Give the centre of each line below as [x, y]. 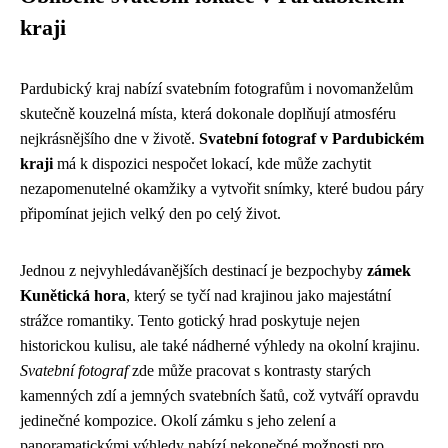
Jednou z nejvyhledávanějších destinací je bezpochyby [193, 270]
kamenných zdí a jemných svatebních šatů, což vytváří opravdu [219, 395]
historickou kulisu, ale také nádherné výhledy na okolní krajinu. [220, 345]
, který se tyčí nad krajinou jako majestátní [258, 295]
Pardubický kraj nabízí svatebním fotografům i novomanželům [216, 88]
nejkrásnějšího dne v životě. [109, 138]
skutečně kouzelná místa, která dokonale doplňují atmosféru [208, 113]
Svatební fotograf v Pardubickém [311, 138]
